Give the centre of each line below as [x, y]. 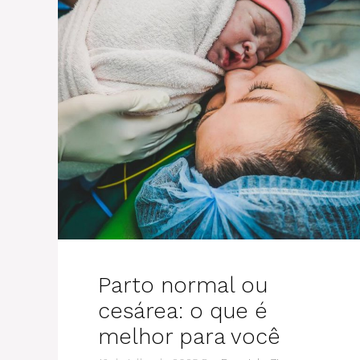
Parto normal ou [183, 285]
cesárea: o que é [183, 311]
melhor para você [189, 337]
